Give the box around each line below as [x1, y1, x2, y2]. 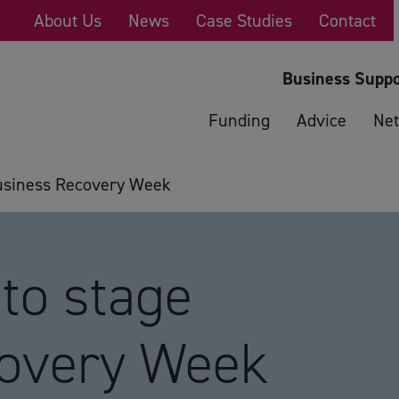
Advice [297, 109, 346, 132]
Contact [319, 9, 376, 32]
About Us [34, 9, 102, 32]
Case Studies [196, 9, 292, 32]
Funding [208, 109, 270, 132]
